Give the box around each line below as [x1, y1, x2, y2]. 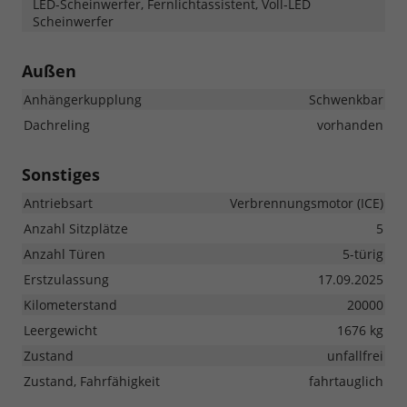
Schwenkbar [309, 91, 383, 108]
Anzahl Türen [24, 245, 105, 263]
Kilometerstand [24, 296, 117, 313]
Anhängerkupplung [24, 91, 142, 108]
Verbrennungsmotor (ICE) [230, 194, 383, 212]
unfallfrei [327, 347, 383, 364]
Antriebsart [24, 194, 93, 212]
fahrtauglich [309, 372, 383, 390]
